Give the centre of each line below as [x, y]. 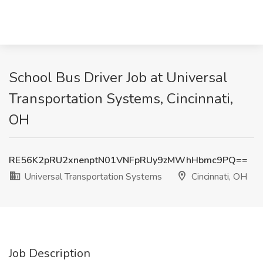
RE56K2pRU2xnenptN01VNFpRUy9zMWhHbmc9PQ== [128, 160]
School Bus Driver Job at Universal [118, 77]
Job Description [50, 253]
